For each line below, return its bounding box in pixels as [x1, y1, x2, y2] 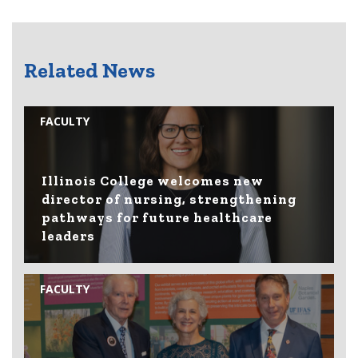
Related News [24, 58, 155, 84]
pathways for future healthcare [42, 209, 273, 225]
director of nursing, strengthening [42, 190, 297, 207]
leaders [42, 227, 96, 244]
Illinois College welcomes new [42, 172, 265, 189]
